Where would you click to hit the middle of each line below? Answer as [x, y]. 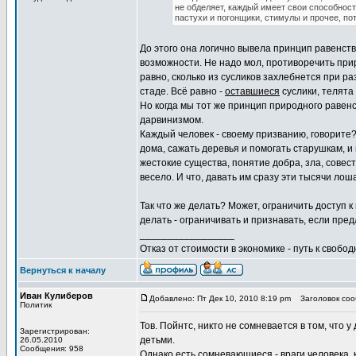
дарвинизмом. [172, 120]
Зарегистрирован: [55, 331]
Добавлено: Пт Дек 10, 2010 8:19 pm [220, 298]
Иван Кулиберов [56, 296]
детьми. [157, 340]
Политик [36, 305]
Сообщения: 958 [52, 348]
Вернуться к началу [63, 270]
